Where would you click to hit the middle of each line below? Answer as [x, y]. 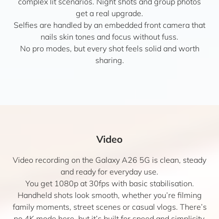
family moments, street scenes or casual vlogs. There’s [109, 207]
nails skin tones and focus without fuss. [109, 37]
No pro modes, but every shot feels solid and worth [109, 48]
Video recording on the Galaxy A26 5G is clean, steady [109, 160]
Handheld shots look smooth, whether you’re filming [109, 195]
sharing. [109, 60]
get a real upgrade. [109, 13]
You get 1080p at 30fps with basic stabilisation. [109, 183]
